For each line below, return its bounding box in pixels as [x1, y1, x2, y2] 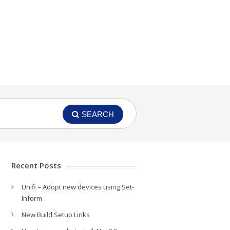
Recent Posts [11, 160, 61, 170]
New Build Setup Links [21, 210, 90, 219]
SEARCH [82, 110, 114, 119]
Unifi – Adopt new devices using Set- [21, 182, 134, 191]
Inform [21, 194, 42, 203]
